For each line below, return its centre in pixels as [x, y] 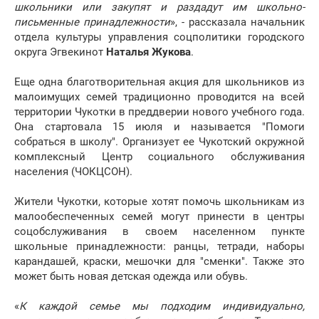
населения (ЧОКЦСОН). [73, 172]
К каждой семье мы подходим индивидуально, [162, 307]
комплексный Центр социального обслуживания [159, 157]
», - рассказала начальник [237, 22]
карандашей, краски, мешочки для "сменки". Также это [159, 262]
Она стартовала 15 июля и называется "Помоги [159, 127]
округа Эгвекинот [60, 52]
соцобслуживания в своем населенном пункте [159, 232]
